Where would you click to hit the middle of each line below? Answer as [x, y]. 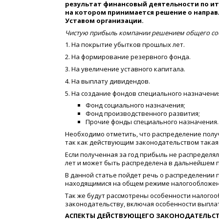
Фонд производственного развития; [143, 114]
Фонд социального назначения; [135, 105]
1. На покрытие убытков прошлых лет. [125, 45]
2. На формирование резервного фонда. [128, 57]
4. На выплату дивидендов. [108, 81]
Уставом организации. [104, 20]
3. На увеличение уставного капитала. [125, 69]
